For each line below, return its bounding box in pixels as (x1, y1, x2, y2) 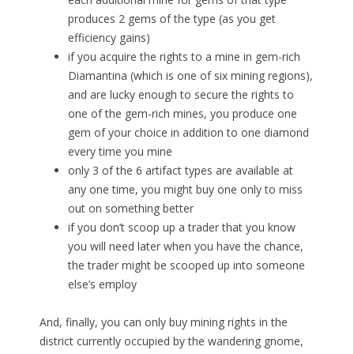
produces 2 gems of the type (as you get (67, 11, 276, 27)
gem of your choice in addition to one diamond (67, 125, 309, 141)
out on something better (67, 201, 194, 217)
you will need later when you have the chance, (67, 239, 303, 254)
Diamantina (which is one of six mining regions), (67, 68, 313, 84)
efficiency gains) (67, 30, 150, 46)
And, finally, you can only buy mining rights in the (39, 314, 288, 330)
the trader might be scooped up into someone (67, 258, 305, 273)
